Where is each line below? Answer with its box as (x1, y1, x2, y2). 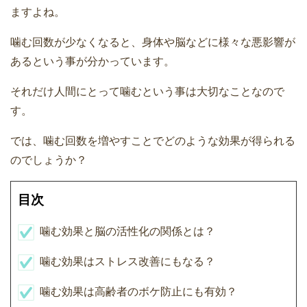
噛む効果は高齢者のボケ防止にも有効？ (40, 286, 237, 298)
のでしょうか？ (10, 154, 87, 167)
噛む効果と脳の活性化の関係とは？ (40, 225, 215, 238)
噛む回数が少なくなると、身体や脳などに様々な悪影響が (10, 36, 295, 49)
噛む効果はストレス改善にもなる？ (40, 256, 215, 268)
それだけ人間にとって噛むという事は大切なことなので (10, 86, 284, 98)
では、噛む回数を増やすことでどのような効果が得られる (10, 135, 295, 147)
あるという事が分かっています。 (10, 56, 175, 68)
